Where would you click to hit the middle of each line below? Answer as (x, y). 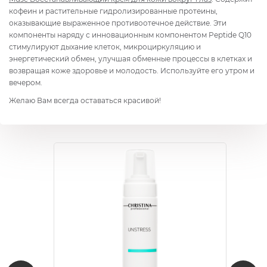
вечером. (26, 82)
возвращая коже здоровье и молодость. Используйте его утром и (132, 70)
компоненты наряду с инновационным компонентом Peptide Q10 (130, 35)
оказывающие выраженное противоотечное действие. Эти (118, 23)
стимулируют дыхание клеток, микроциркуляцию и (105, 46)
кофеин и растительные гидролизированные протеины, (113, 11)
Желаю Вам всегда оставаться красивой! (85, 100)
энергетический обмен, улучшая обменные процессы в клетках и (131, 58)
